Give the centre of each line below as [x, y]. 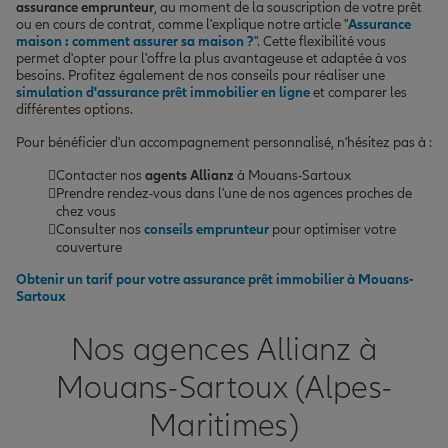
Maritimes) [223, 426]
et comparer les [358, 92]
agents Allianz [189, 175]
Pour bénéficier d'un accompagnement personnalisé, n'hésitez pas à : [224, 142]
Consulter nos [100, 229]
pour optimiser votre [332, 229]
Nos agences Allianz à [224, 350]
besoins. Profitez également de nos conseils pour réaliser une [200, 75]
